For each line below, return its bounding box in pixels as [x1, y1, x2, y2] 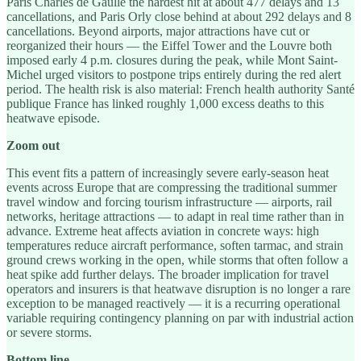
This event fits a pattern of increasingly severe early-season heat [6, 165, 329, 180]
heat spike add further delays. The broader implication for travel [6, 267, 329, 281]
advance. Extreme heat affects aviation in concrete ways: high [6, 223, 319, 238]
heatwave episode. [6, 110, 100, 125]
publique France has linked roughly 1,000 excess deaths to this [6, 96, 324, 110]
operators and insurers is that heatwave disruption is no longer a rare [6, 281, 351, 296]
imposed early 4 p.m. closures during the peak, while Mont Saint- [6, 52, 338, 67]
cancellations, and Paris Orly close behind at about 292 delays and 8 [6, 9, 351, 23]
